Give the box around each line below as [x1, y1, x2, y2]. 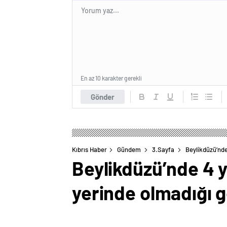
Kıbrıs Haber [72, 145, 107, 154]
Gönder [91, 92, 115, 102]
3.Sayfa [152, 145, 174, 154]
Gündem [117, 145, 141, 154]
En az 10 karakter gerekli [81, 74, 142, 82]
